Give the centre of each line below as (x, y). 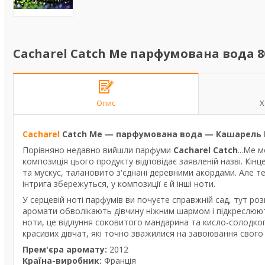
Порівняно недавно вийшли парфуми (98, 150)
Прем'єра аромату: (66, 249)
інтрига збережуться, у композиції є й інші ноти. (121, 184)
